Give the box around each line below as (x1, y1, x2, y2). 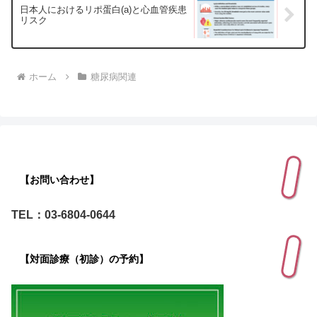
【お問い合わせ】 (20, 174, 99, 186)
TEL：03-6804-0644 (11, 209, 115, 221)
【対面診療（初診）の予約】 (20, 253, 149, 265)
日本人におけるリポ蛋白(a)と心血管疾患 (20, 4, 187, 16)
